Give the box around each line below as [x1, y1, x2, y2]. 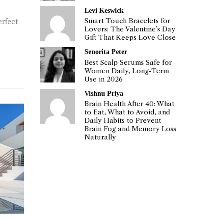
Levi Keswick [84, 6, 124, 14]
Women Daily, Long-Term [84, 66, 169, 75]
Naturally [84, 133, 116, 142]
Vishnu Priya [84, 89, 124, 97]
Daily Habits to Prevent [84, 116, 162, 125]
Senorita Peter [84, 48, 128, 56]
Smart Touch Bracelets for [84, 17, 171, 26]
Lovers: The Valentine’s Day [84, 25, 176, 34]
